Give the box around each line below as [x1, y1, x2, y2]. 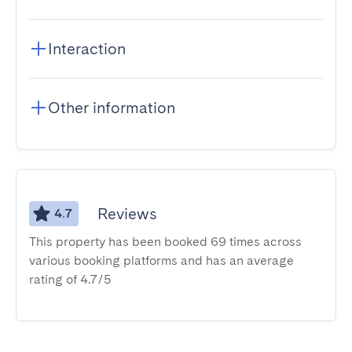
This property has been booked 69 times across [29, 234, 302, 249]
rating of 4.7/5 [29, 272, 112, 287]
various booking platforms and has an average [29, 253, 294, 268]
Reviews [97, 204, 156, 223]
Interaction [48, 39, 126, 58]
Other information [48, 98, 175, 117]
